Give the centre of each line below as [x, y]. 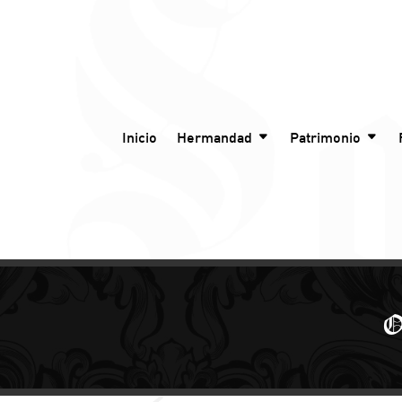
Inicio [140, 138]
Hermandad [214, 138]
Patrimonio [325, 138]
